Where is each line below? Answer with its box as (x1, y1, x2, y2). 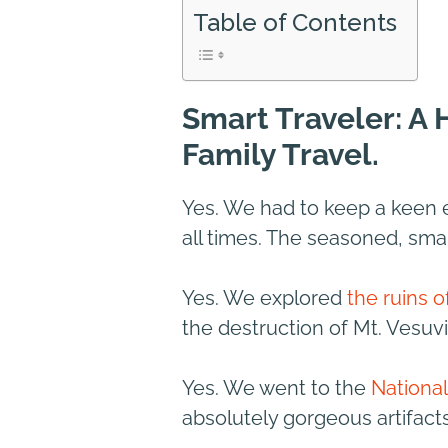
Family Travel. (182, 137, 379, 172)
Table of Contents (193, 8, 397, 37)
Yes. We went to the (182, 376, 371, 400)
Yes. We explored (182, 286, 347, 310)
